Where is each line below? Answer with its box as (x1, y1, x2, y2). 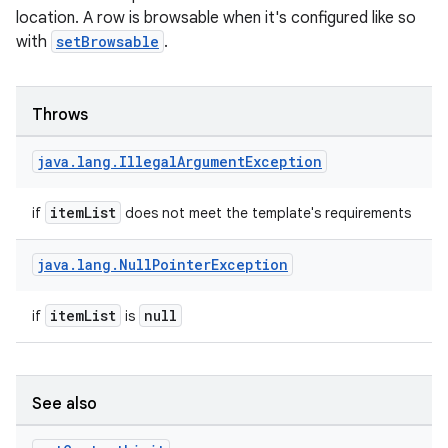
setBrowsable (56, 32, 159, 51)
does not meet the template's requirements (121, 204, 411, 222)
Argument (177, 152, 245, 171)
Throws (32, 105, 88, 125)
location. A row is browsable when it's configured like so (16, 8, 416, 28)
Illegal (119, 152, 177, 171)
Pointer (152, 255, 211, 274)
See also (32, 394, 97, 414)
